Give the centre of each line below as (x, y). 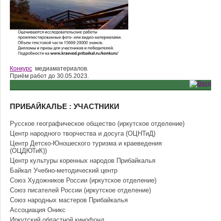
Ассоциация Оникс (38, 210)
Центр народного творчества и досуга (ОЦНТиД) (83, 133)
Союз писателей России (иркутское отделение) (80, 190)
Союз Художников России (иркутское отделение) (83, 180)
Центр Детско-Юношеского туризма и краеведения (86, 143)
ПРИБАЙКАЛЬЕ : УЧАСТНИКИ (65, 106)
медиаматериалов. (60, 69)
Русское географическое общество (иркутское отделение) (97, 124)
